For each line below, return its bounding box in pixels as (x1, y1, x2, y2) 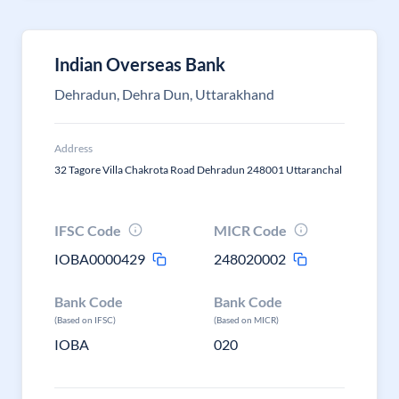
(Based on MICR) (214, 314, 280, 325)
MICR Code (214, 222, 288, 239)
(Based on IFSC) (54, 314, 116, 325)
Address (54, 142, 93, 155)
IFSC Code (54, 222, 121, 239)
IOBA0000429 (54, 250, 145, 267)
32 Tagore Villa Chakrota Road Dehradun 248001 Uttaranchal (54, 163, 342, 176)
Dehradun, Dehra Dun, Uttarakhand (54, 85, 274, 102)
